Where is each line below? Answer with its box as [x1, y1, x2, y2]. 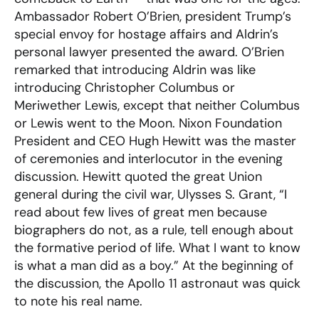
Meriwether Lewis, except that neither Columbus [14, 97, 300, 115]
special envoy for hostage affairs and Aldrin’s [14, 26, 278, 43]
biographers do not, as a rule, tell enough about [14, 221, 293, 239]
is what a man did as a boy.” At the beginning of [14, 257, 293, 275]
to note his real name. [14, 293, 142, 310]
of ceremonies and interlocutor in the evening [14, 150, 283, 168]
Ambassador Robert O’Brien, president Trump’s [14, 8, 291, 26]
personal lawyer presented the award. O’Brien [14, 43, 284, 61]
